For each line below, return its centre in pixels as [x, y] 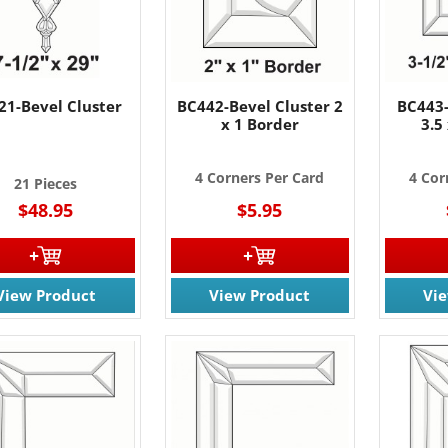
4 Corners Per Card [260, 177]
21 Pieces [46, 183]
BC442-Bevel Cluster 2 [259, 105]
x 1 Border [259, 123]
